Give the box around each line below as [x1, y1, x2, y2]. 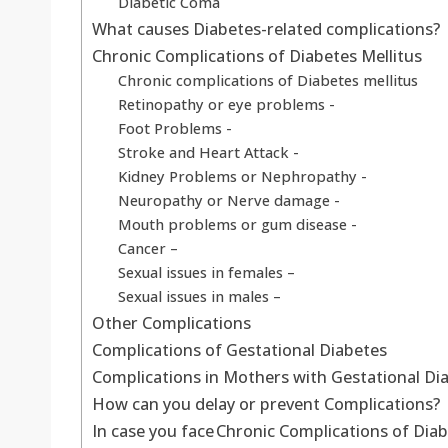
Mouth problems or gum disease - [117, 214, 359, 235]
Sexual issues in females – [117, 262, 295, 283]
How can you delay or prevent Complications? [92, 393, 440, 416]
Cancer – [117, 238, 178, 259]
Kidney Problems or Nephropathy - [117, 166, 369, 187]
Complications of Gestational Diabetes [92, 339, 387, 362]
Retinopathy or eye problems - [117, 94, 337, 115]
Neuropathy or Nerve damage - [117, 190, 342, 211]
